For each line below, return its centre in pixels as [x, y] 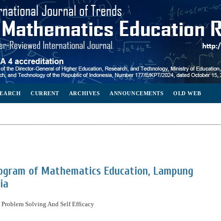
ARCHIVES [84, 93]
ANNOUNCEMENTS [137, 93]
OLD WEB [187, 93]
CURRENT [45, 93]
